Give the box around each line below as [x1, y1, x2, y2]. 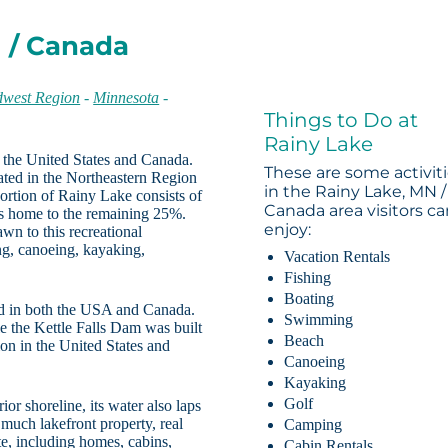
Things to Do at [264, 108, 419, 133]
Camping [284, 416, 343, 434]
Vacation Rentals [284, 248, 391, 266]
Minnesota [93, 89, 160, 107]
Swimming [284, 311, 354, 329]
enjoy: [264, 220, 312, 240]
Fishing [284, 269, 332, 287]
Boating [284, 290, 335, 308]
